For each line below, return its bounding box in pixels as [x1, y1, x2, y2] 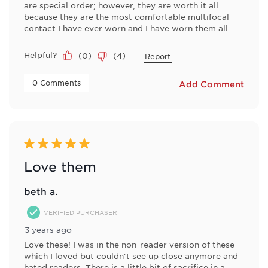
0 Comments [32, 78, 83, 87]
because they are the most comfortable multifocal [24, 11, 229, 22]
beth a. [24, 185, 57, 197]
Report [145, 51, 170, 61]
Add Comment [179, 78, 244, 89]
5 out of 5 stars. [24, 138, 92, 149]
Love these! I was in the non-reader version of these [24, 239, 234, 249]
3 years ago [25, 224, 72, 234]
